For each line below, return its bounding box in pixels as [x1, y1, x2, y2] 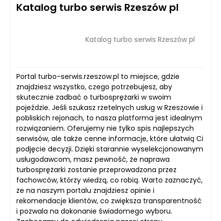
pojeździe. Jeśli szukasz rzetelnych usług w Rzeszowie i [16, 102, 203, 112]
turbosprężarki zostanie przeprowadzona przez [16, 164, 177, 175]
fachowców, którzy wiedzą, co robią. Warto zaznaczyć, [16, 175, 203, 185]
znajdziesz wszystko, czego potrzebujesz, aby [16, 81, 172, 92]
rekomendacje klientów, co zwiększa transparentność [16, 195, 202, 206]
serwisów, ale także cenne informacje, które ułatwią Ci [16, 133, 203, 144]
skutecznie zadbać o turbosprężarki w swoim [16, 92, 171, 102]
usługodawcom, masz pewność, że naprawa [16, 154, 170, 164]
